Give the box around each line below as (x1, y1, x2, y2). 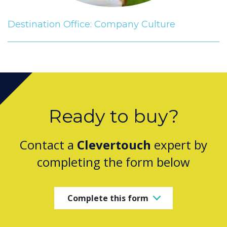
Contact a (20, 136, 77, 154)
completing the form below (37, 154, 190, 171)
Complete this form (67, 192, 148, 204)
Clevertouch (77, 136, 151, 154)
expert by (151, 136, 207, 154)
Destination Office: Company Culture (8, 19, 175, 30)
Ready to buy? (48, 105, 179, 128)
